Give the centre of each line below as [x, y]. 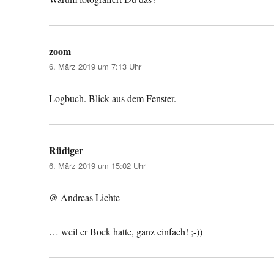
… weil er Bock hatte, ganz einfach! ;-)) [126, 231]
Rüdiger [66, 150]
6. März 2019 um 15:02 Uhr [98, 165]
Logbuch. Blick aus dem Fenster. [113, 98]
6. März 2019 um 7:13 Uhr [95, 66]
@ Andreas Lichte [85, 197]
